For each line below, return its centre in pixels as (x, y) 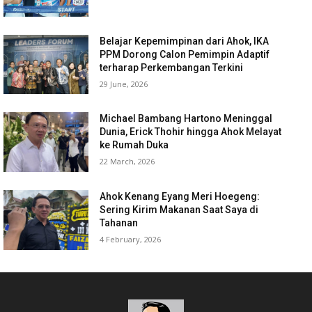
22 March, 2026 (127, 162)
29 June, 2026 (124, 84)
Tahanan (119, 223)
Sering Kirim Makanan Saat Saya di (179, 210)
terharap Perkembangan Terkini (172, 67)
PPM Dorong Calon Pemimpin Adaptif (185, 54)
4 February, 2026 (131, 240)
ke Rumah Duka (134, 145)
